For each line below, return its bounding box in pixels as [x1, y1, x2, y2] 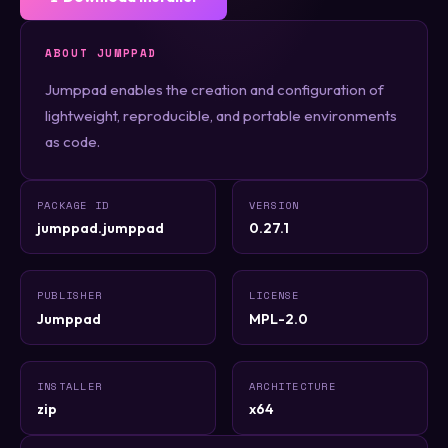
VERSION [249, 196, 300, 213]
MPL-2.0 [249, 309, 308, 328]
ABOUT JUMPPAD [45, 44, 158, 61]
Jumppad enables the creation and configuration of [45, 79, 384, 99]
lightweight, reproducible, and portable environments [45, 105, 397, 125]
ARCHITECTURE [249, 377, 336, 394]
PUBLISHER [37, 287, 103, 304]
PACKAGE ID [37, 196, 110, 213]
